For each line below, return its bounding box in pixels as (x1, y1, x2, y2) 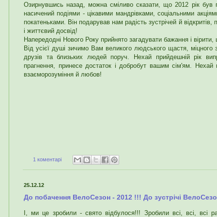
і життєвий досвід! (24, 27, 77, 34)
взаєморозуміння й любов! (24, 70, 102, 78)
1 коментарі (32, 156, 62, 162)
